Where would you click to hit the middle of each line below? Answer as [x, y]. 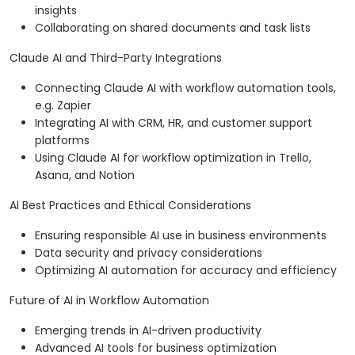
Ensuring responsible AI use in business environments [181, 236]
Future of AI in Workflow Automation [109, 301]
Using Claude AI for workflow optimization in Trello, [173, 158]
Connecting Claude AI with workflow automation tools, [185, 88]
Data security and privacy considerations [149, 253]
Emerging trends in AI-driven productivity [148, 331]
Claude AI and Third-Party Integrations [116, 58]
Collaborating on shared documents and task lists [173, 28]
